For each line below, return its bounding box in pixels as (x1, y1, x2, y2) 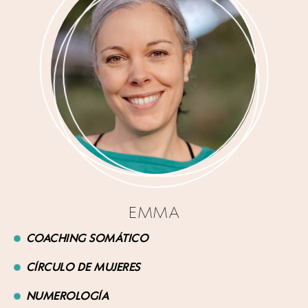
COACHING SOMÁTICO (25, 231, 148, 245)
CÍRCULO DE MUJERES (25, 260, 140, 274)
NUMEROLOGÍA (25, 289, 109, 302)
